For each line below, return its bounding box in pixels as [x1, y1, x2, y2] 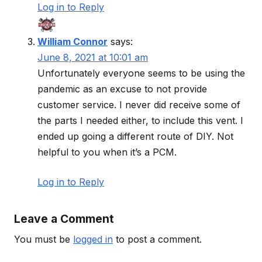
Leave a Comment [14, 212, 114, 226]
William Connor [37, 35, 108, 47]
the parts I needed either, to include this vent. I [37, 114, 243, 126]
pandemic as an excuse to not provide [37, 82, 207, 95]
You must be [14, 233, 73, 245]
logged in [73, 233, 113, 245]
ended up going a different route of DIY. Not [37, 130, 233, 142]
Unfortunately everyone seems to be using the [37, 67, 245, 79]
